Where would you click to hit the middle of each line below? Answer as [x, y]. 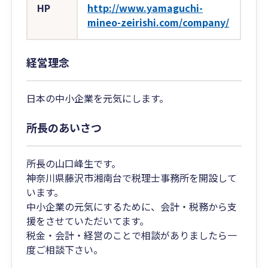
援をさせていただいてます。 [88, 221]
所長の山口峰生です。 [74, 163]
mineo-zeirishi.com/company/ [159, 22]
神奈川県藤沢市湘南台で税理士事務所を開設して [132, 178]
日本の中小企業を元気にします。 [98, 98]
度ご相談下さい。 [65, 249]
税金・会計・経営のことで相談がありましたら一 [132, 235]
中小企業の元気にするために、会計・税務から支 [132, 206]
